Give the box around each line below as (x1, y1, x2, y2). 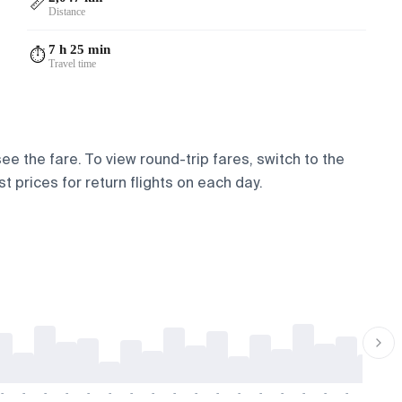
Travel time (48, 57, 97, 70)
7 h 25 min (48, 41, 111, 57)
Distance (48, 4, 86, 18)
